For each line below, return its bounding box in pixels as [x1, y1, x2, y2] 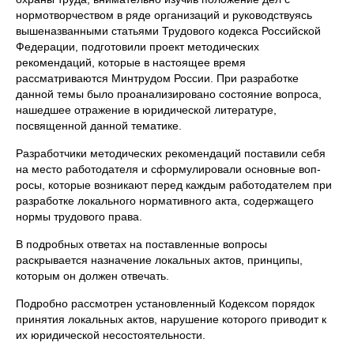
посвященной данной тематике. [16, 119, 182, 132]
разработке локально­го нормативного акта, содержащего [16, 194, 314, 207]
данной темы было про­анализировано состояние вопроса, [16, 88, 322, 100]
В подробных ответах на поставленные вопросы [16, 238, 267, 250]
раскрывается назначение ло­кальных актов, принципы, [16, 254, 303, 266]
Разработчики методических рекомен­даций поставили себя [16, 147, 326, 160]
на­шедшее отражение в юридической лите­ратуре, [16, 104, 277, 116]
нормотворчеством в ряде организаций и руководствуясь [16, 9, 312, 21]
